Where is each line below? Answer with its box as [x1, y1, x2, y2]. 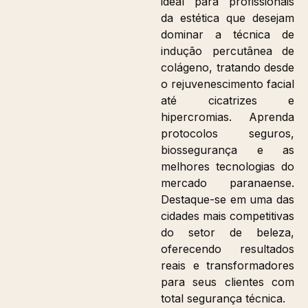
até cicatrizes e [161, 93, 294, 107]
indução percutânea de [161, 43, 294, 58]
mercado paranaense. [161, 175, 294, 190]
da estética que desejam [161, 10, 294, 25]
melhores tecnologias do [161, 159, 294, 173]
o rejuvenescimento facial [161, 76, 294, 91]
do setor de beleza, [161, 225, 294, 239]
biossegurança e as [161, 142, 294, 157]
